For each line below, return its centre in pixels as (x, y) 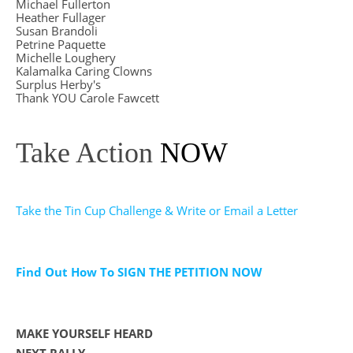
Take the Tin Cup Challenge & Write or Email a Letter (157, 211)
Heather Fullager (61, 18)
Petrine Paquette (61, 45)
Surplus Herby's (58, 85)
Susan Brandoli (57, 31)
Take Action (84, 153)
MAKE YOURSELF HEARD (84, 334)
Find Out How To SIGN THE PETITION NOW (139, 272)
